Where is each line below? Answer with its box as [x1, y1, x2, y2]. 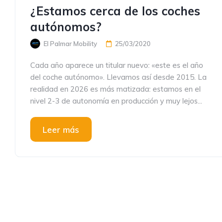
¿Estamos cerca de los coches [30, 3, 200, 18]
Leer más [43, 124, 79, 135]
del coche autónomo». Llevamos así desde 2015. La [30, 72, 207, 82]
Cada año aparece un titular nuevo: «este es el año [30, 60, 203, 70]
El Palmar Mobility [44, 40, 97, 48]
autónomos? [30, 19, 102, 34]
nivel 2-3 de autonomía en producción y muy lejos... [30, 96, 202, 106]
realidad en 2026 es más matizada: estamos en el [30, 84, 201, 94]
